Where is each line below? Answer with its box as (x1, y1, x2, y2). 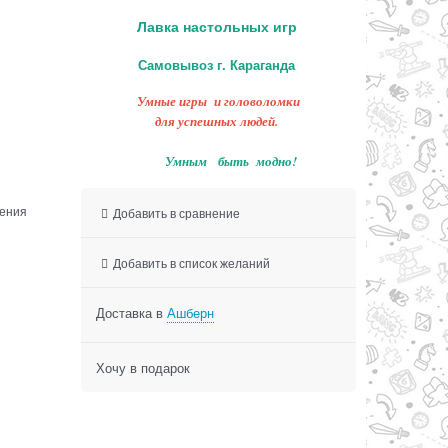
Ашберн (167, 303, 214, 323)
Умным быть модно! (165, 152, 297, 171)
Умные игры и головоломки (137, 92, 300, 111)
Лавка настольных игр (136, 19, 301, 36)
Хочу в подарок (96, 358, 190, 378)
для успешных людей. (155, 112, 282, 131)
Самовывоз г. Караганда (138, 55, 295, 75)
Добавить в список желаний (113, 254, 271, 272)
